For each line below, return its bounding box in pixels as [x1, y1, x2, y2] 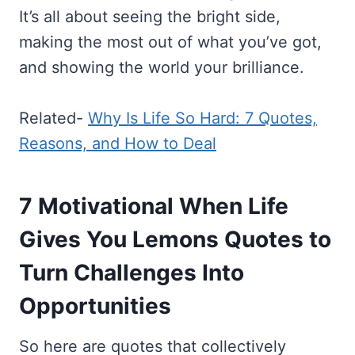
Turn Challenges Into [19, 258, 244, 286]
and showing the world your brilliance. [19, 57, 304, 77]
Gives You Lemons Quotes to [19, 225, 331, 253]
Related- [19, 108, 88, 128]
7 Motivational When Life [19, 192, 288, 219]
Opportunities [19, 292, 171, 319]
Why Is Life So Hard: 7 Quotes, [88, 108, 317, 128]
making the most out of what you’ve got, [19, 32, 322, 52]
